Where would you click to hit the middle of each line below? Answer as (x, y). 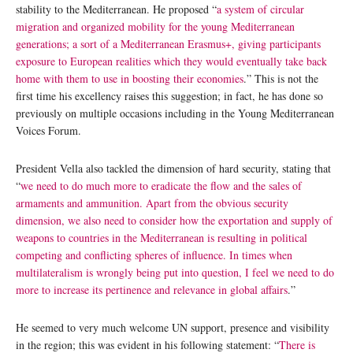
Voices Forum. (48, 131)
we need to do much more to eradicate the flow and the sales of (161, 186)
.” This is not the (281, 79)
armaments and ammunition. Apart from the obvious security (152, 203)
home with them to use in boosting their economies (130, 79)
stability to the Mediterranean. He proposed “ (116, 9)
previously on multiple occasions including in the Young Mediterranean (175, 113)
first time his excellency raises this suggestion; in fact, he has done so (169, 96)
